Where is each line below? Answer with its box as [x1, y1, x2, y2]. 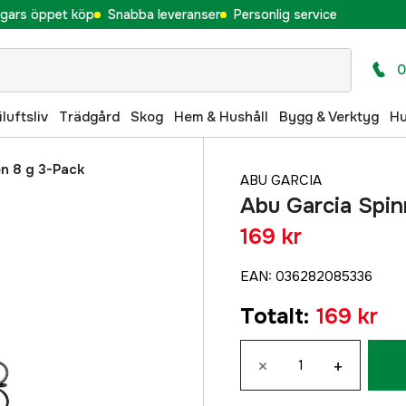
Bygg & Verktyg [279, 107, 379, 126]
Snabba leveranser [107, 5, 220, 23]
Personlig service [233, 5, 337, 23]
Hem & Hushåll [174, 107, 268, 126]
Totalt [240, 303, 304, 330]
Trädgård [59, 107, 120, 126]
